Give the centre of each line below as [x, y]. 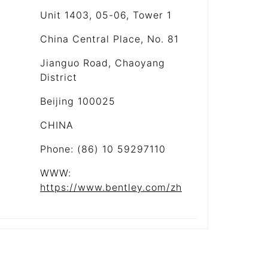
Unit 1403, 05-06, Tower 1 [106, 15]
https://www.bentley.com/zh [111, 187]
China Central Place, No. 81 [109, 39]
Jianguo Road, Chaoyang [103, 63]
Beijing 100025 [78, 101]
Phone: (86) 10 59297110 [103, 149]
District [59, 77]
